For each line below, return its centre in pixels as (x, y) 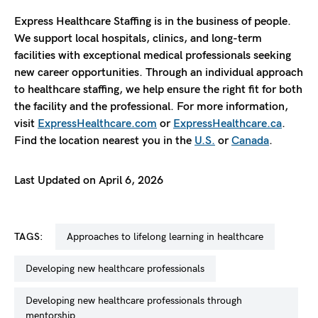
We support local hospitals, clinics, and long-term (138, 38)
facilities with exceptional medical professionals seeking (153, 55)
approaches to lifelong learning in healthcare (168, 236)
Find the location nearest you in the (104, 141)
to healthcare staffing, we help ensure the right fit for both (158, 89)
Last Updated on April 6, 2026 (89, 180)
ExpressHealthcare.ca (227, 124)
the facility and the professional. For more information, (151, 106)
